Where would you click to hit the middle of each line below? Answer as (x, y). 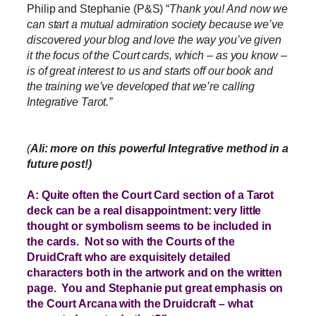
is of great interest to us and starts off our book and (150, 71)
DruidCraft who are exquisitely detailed (129, 257)
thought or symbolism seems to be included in (149, 226)
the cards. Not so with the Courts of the (131, 242)
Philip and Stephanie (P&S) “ (98, 9)
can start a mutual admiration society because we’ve (155, 24)
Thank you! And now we (229, 9)
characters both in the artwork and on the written (155, 273)
